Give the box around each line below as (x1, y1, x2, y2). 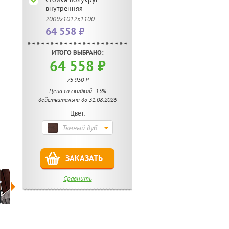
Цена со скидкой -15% (49, 87, 106, 95)
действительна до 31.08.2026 (38, 96, 117, 103)
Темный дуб (62, 123, 97, 132)
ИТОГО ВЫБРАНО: (51, 48, 104, 57)
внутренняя (45, 4, 83, 13)
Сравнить (63, 174, 92, 183)
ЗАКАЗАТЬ (65, 153, 103, 163)
